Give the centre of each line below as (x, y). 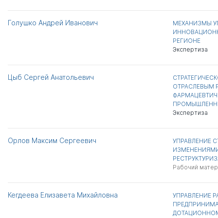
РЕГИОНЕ (186, 41)
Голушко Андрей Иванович (53, 23)
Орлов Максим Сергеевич (52, 140)
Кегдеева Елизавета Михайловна (63, 195)
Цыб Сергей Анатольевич (51, 77)
